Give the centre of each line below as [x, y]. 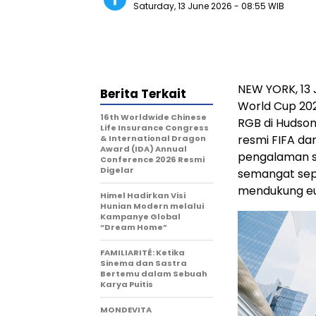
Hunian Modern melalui [152, 206]
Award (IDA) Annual [144, 149]
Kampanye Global [140, 217]
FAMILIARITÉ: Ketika [142, 253]
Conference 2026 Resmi [152, 159]
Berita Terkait [143, 94]
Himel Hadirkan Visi [143, 195]
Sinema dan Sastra [144, 263]
